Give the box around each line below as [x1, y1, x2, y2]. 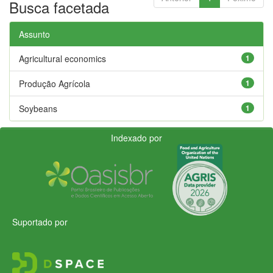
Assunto [19, 27, 50, 40]
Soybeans [19, 102, 57, 115]
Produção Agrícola [19, 77, 90, 90]
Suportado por [12, 215, 68, 228]
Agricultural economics [19, 52, 106, 65]
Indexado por [111, 131, 162, 144]
